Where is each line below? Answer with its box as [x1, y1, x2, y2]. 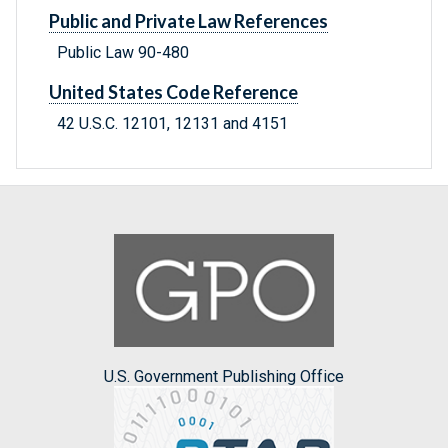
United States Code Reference [49, 81, 298, 104]
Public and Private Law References [49, 10, 328, 33]
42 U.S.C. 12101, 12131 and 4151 [57, 114, 288, 134]
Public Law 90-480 [57, 43, 189, 63]
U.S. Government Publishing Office [104, 366, 344, 386]
